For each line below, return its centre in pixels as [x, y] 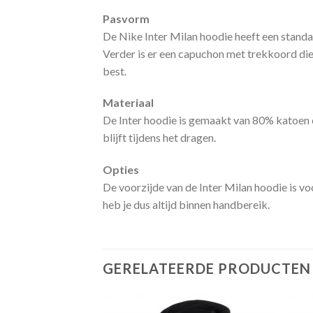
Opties [121, 170]
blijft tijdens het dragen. [159, 138]
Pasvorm [126, 18]
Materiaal [128, 103]
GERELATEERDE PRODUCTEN [207, 268]
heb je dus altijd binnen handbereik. [186, 205]
